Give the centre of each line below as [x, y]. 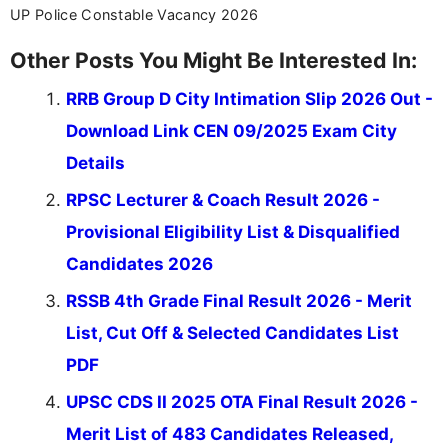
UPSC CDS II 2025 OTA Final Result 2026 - [242, 402]
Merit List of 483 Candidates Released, [229, 434]
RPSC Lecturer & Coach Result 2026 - [223, 200]
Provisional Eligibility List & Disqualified [233, 232]
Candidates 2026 [139, 264]
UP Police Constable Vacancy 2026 [134, 15]
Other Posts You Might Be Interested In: [213, 60]
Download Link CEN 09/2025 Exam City [231, 131]
